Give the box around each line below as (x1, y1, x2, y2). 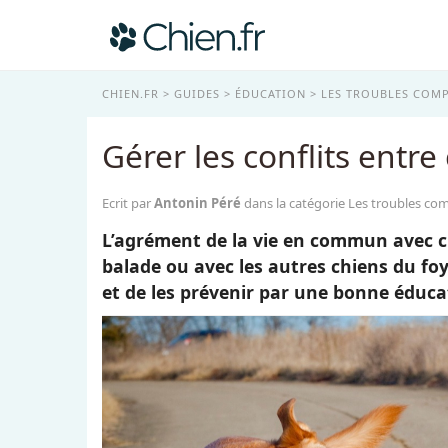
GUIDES (174, 86, 220, 101)
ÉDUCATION (235, 86, 306, 101)
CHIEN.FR (102, 86, 159, 101)
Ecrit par (102, 194, 154, 212)
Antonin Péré (154, 194, 241, 212)
